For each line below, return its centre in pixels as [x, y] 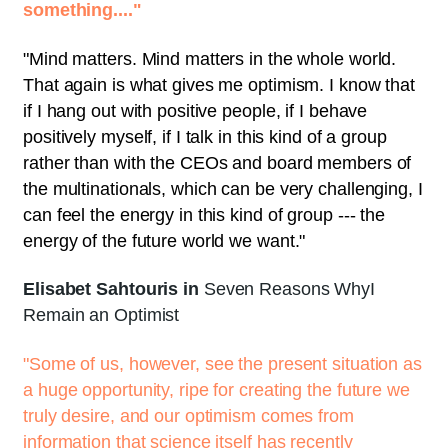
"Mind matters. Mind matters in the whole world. [210, 58]
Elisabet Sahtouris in [113, 289]
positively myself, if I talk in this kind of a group [205, 136]
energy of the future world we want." [164, 240]
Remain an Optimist [101, 315]
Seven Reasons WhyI [289, 289]
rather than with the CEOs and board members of [217, 162]
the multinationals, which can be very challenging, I [223, 188]
